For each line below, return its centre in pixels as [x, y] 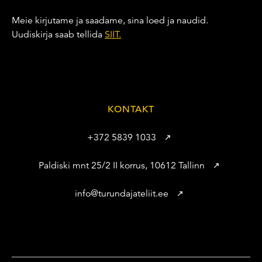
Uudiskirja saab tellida [58, 34]
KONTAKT [131, 109]
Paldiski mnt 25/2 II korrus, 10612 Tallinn [122, 165]
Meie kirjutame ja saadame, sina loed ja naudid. [110, 20]
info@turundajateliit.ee [122, 193]
